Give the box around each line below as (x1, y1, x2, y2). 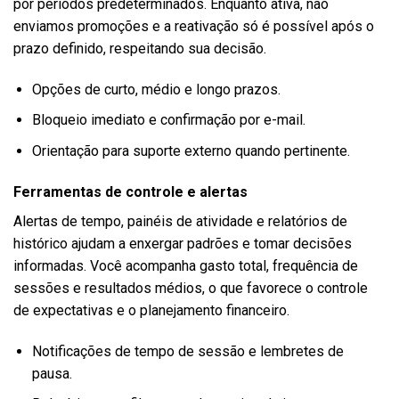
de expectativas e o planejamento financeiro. (13, 301, 289, 319)
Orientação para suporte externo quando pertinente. (31, 142, 350, 159)
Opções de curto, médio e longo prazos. (31, 80, 281, 98)
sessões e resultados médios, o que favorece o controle (13, 279, 368, 297)
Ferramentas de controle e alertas (13, 183, 248, 200)
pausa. (31, 364, 72, 382)
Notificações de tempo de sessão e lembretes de (31, 342, 344, 360)
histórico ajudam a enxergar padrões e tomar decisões (13, 234, 352, 252)
